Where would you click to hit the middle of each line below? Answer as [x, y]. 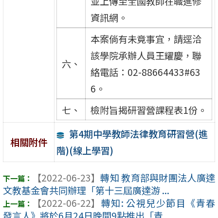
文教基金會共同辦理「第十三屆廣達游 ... [86, 191]
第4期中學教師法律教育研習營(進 [138, 134]
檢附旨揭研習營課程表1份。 [148, 110]
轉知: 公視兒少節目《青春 [158, 203]
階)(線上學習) [85, 150]
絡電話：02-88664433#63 [145, 72]
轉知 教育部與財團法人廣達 [158, 178]
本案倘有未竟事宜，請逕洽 [146, 39]
